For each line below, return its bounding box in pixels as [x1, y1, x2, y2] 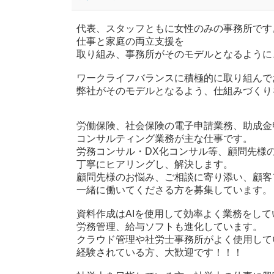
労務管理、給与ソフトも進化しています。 [76, 221, 262, 232]
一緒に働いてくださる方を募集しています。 [76, 184, 272, 195]
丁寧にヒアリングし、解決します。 [76, 158, 233, 169]
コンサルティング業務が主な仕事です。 [76, 133, 253, 144]
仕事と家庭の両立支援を [76, 35, 184, 46]
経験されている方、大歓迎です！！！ [76, 246, 243, 257]
